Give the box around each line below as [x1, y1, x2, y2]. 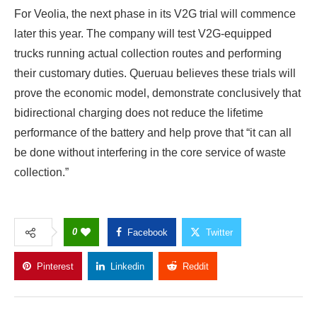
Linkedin [110, 260, 144, 272]
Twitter [206, 226, 233, 238]
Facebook [127, 226, 168, 238]
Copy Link [246, 260, 287, 272]
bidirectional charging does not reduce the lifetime [14, 106, 263, 119]
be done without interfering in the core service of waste [14, 146, 286, 158]
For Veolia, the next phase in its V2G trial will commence [14, 7, 296, 20]
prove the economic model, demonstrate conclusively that [14, 86, 301, 99]
